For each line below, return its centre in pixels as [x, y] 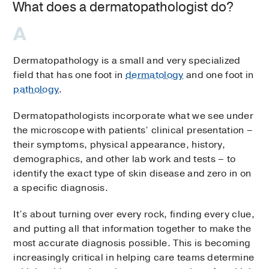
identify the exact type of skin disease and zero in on [132, 173]
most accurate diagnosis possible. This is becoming [132, 243]
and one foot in [219, 75]
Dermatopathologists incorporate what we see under [134, 116]
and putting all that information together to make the [132, 228]
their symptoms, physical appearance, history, [119, 144]
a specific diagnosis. [61, 188]
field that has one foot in [70, 75]
